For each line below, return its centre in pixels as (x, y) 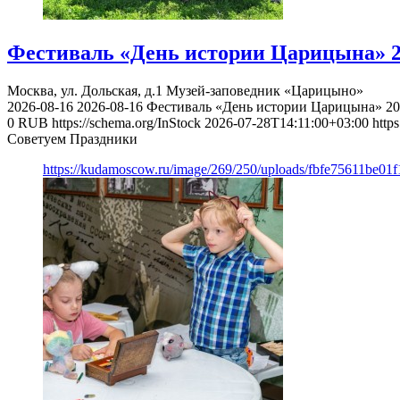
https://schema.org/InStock (126, 123)
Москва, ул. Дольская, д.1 (85, 91)
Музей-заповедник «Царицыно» (265, 91)
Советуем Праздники (72, 139)
